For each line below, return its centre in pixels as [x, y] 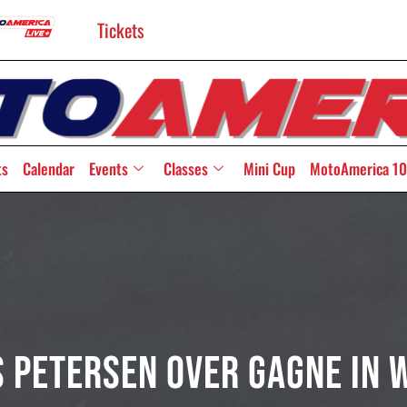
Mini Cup [269, 168]
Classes [185, 168]
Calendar [48, 168]
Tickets [121, 30]
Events [108, 168]
